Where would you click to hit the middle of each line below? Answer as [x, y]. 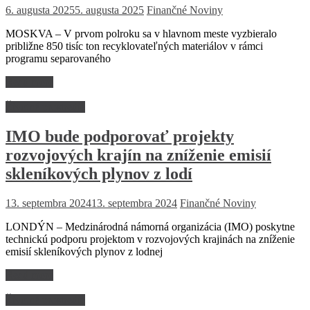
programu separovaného [58, 58]
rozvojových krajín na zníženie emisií [138, 155]
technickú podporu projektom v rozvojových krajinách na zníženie [150, 239]
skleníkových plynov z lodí [99, 173]
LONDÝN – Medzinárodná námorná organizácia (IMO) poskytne [150, 226]
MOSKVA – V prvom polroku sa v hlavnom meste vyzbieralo [141, 33]
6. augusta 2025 [40, 10]
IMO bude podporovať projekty [120, 136]
